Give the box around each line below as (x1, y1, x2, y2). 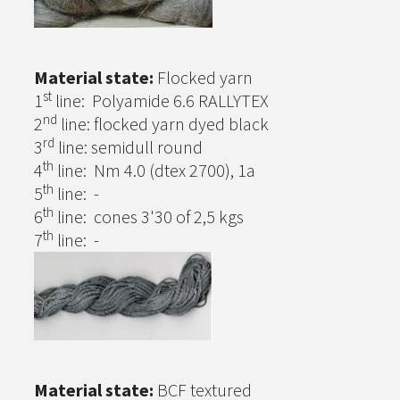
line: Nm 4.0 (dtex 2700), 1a (54, 159, 255, 182)
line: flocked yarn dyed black (57, 112, 269, 136)
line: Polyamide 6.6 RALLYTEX (52, 89, 269, 112)
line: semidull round (54, 136, 203, 159)
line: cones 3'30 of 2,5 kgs (54, 205, 244, 229)
